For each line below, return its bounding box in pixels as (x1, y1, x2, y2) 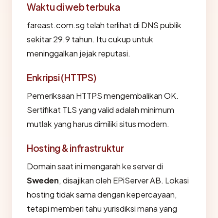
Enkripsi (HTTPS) (27, 72, 96, 83)
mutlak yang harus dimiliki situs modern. (27, 119, 169, 129)
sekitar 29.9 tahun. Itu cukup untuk (27, 34, 153, 44)
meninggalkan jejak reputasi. (27, 48, 130, 58)
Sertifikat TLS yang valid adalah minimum (27, 105, 174, 115)
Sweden (27, 175, 59, 185)
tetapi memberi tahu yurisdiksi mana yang (27, 203, 177, 214)
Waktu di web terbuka (27, 1, 120, 13)
